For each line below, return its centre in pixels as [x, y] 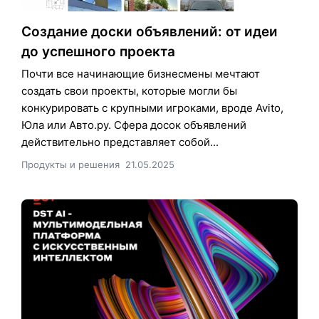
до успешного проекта [98, 51]
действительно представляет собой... [120, 142]
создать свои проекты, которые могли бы [129, 90]
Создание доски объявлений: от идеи [150, 31]
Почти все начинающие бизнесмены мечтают [141, 73]
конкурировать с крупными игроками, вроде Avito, [152, 108]
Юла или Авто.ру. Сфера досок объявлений [134, 125]
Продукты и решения [70, 164]
